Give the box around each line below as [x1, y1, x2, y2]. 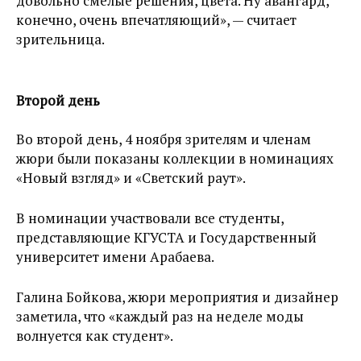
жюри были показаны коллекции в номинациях [16, 149, 334, 168]
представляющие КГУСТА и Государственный [16, 228, 317, 247]
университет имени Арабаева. [16, 247, 214, 266]
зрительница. [16, 30, 105, 48]
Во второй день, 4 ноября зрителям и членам [16, 130, 311, 148]
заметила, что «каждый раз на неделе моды [16, 307, 304, 326]
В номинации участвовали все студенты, [16, 209, 284, 227]
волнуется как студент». [16, 326, 173, 345]
